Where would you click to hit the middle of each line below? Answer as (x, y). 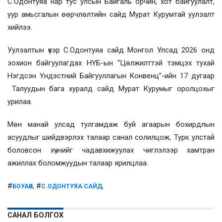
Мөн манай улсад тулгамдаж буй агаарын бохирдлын (111, 124)
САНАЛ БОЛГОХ (35, 215)
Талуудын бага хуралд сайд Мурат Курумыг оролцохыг (111, 88)
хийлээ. (21, 27)
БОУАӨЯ (23, 186)
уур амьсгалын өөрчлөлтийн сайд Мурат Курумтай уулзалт (111, 14)
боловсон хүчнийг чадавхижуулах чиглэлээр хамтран (111, 150)
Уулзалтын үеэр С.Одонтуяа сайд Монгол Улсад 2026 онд (111, 50)
